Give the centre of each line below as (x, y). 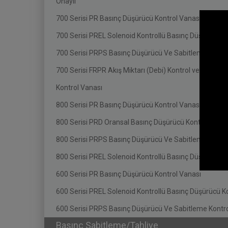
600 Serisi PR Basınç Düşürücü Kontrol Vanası (129, 174)
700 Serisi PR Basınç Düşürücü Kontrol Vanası (129, 18)
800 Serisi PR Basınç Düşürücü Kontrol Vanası (129, 105)
